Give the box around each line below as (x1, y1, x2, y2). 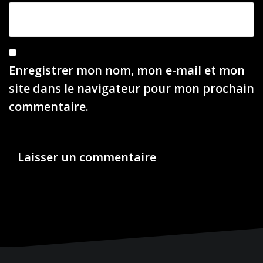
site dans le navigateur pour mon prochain (9, 80, 254, 96)
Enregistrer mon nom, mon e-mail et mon (9, 62, 245, 78)
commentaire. (9, 98, 89, 114)
